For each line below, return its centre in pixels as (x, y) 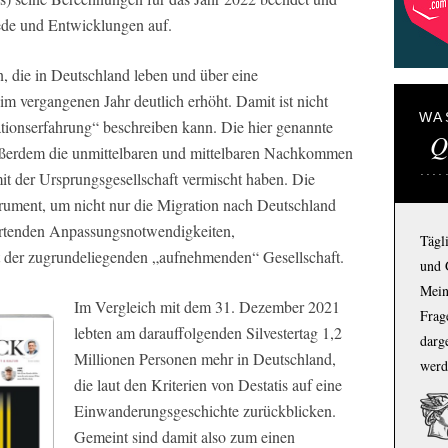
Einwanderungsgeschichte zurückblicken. (205, 410)
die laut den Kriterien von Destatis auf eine (208, 384)
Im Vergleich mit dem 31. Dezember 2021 (207, 306)
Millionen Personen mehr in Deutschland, (205, 358)
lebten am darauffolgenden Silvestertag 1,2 (208, 332)
